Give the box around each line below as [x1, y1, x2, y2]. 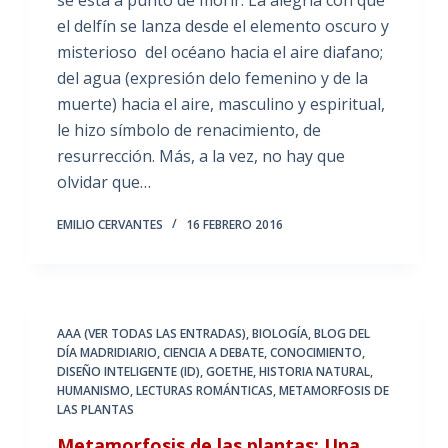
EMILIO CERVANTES [56, 215, 163, 233]
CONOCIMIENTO [269, 343, 362, 361]
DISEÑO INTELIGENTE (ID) [56, 362, 200, 380]
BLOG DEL [313, 324, 370, 342]
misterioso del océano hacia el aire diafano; [56, 40, 383, 63]
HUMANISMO [56, 381, 130, 399]
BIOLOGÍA [251, 324, 308, 342]
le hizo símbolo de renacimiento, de [56, 118, 321, 141]
